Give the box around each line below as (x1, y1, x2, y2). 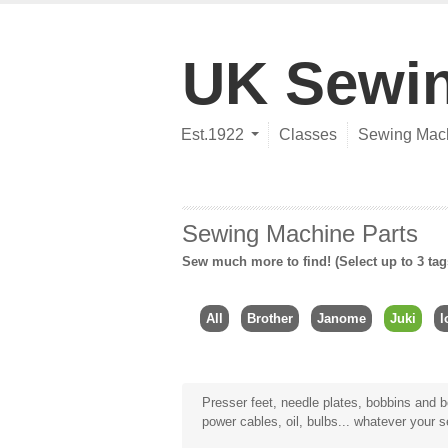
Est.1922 (181, 126, 244, 143)
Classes (279, 126, 337, 143)
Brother (246, 310, 293, 326)
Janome (316, 310, 366, 326)
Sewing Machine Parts (182, 220, 418, 247)
